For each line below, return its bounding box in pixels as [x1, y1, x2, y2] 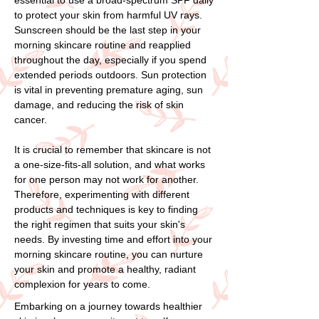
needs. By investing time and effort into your [14, 233, 212, 245]
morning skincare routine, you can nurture [14, 248, 203, 260]
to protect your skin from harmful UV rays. [14, 9, 202, 21]
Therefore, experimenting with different [14, 188, 189, 200]
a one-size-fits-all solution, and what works [14, 158, 205, 170]
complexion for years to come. [14, 278, 150, 290]
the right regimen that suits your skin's [14, 218, 185, 230]
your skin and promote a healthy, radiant [14, 263, 196, 275]
